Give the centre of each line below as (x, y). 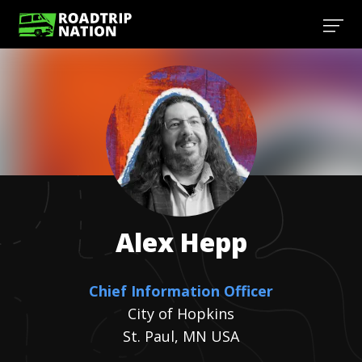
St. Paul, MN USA (181, 336)
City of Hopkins (181, 314)
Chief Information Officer (181, 291)
